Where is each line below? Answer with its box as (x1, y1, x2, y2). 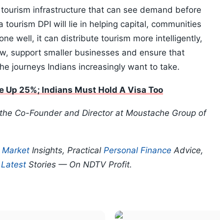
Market (2, 145, 29, 156)
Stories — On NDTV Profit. (26, 160, 132, 170)
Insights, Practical (29, 145, 104, 156)
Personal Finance (104, 145, 171, 156)
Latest (1, 160, 26, 170)
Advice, (171, 145, 203, 156)
